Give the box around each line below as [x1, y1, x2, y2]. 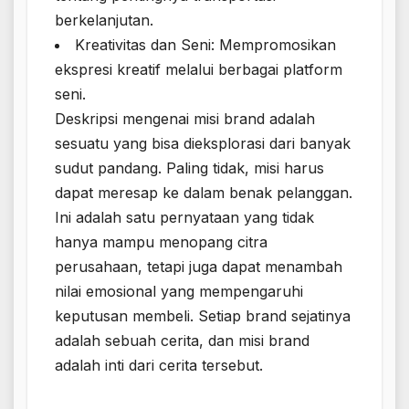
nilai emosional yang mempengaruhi [55, 282, 303, 301]
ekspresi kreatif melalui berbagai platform [55, 60, 342, 79]
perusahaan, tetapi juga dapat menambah [55, 257, 342, 277]
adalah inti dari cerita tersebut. [55, 356, 263, 375]
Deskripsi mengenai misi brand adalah [55, 110, 315, 129]
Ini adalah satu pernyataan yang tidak [55, 208, 314, 227]
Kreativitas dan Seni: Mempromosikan [75, 36, 336, 55]
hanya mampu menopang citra [55, 233, 267, 252]
